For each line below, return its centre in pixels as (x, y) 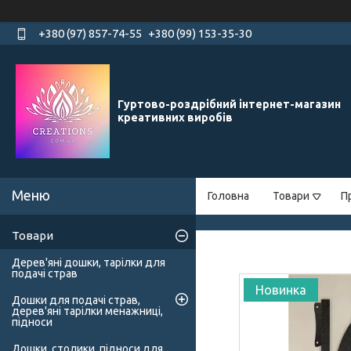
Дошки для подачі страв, (76, 300)
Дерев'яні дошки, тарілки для (89, 263)
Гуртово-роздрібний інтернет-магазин (229, 105)
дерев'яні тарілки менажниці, (87, 311)
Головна (228, 196)
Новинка (281, 290)
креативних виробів (175, 118)
